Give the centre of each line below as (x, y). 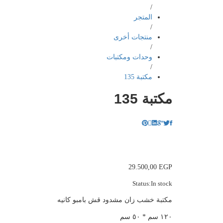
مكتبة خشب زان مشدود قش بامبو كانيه (115, 200)
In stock (162, 183)
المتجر (143, 17)
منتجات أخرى (133, 37)
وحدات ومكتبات (129, 57)
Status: (142, 183)
